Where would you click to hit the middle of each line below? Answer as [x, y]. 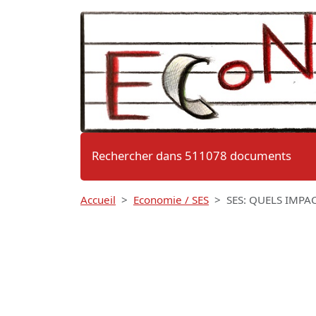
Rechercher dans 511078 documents [192, 156]
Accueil [98, 200]
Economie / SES [171, 200]
